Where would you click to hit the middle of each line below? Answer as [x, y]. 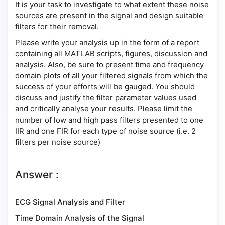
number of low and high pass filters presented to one [109, 120]
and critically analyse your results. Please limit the [104, 109]
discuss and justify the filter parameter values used [106, 98]
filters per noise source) [58, 142]
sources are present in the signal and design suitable [109, 15]
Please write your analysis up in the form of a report [107, 42]
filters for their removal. [57, 26]
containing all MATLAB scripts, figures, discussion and [111, 53]
